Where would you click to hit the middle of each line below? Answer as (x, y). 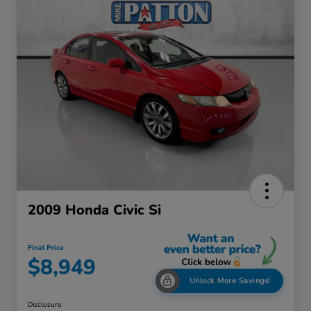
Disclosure (44, 304)
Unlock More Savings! (230, 280)
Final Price (45, 248)
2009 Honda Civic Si (94, 210)
